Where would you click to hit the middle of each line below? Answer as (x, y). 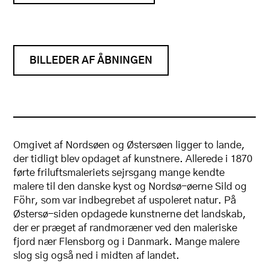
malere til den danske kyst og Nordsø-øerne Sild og (130, 187)
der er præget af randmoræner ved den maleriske (125, 228)
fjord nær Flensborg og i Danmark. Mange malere (127, 242)
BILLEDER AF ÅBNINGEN (91, 60)
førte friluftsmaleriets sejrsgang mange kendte (119, 173)
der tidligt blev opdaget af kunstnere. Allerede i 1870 (133, 159)
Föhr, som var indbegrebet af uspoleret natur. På (125, 201)
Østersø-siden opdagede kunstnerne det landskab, (130, 214)
